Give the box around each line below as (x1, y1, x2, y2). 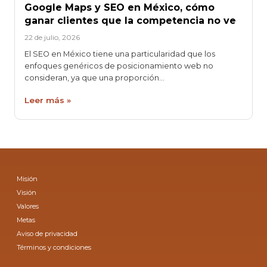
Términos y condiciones (17, 243, 92, 252)
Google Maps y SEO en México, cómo (24, 2, 215, 14)
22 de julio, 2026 (24, 32, 80, 42)
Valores (17, 201, 39, 210)
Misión (17, 174, 38, 183)
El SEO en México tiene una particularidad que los (24, 49, 215, 59)
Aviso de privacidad (17, 229, 78, 238)
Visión (17, 188, 37, 197)
